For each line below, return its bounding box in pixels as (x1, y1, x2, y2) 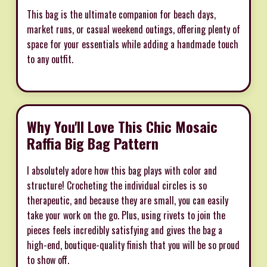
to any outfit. (27, 51, 73, 66)
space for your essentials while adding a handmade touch (27, 36, 238, 51)
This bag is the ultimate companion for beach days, (27, 7, 216, 21)
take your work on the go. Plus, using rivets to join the (27, 207, 225, 222)
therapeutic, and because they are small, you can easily (27, 193, 228, 207)
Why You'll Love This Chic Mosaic (27, 115, 218, 137)
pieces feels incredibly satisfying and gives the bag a (27, 222, 222, 237)
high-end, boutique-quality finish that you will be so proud (27, 237, 240, 252)
